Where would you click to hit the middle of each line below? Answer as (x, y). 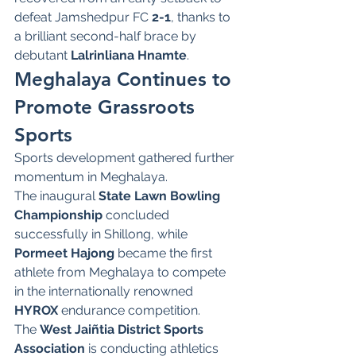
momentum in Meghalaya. (91, 176)
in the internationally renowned (105, 291)
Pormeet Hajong (64, 253)
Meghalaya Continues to (126, 79)
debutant (43, 55)
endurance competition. (129, 310)
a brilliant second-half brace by (107, 36)
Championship (58, 215)
